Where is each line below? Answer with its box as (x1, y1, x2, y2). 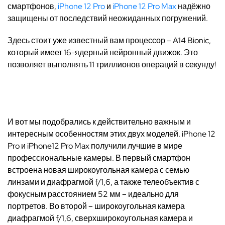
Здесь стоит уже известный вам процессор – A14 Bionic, (8, 35, 211, 46)
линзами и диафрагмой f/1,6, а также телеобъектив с (8, 177, 199, 187)
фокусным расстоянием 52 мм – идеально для (8, 189, 179, 199)
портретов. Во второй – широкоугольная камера (8, 201, 185, 211)
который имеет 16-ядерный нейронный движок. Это (8, 47, 198, 58)
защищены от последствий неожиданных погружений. (8, 13, 211, 24)
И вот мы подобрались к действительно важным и (8, 117, 191, 127)
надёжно (176, 1, 210, 12)
